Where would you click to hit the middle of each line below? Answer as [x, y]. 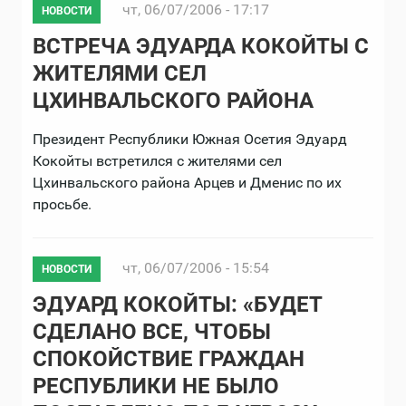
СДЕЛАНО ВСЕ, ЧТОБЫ [152, 332]
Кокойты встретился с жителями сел [157, 161]
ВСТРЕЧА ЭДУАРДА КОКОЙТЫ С [201, 46]
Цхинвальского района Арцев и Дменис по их [187, 183]
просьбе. [62, 204]
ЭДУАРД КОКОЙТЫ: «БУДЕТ [177, 304]
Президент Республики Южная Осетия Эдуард [190, 139]
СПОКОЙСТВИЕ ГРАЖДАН [169, 359]
